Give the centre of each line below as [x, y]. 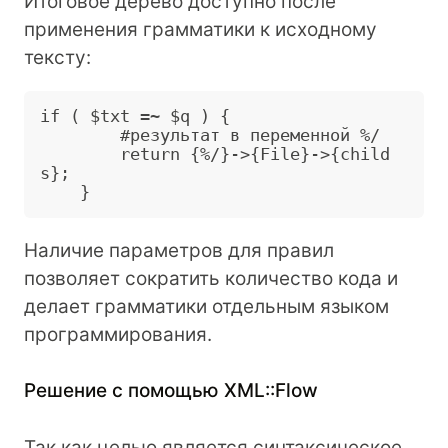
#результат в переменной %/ [80, 135]
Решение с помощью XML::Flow [171, 391]
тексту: [57, 57]
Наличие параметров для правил [179, 250]
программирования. [118, 334]
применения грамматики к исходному [200, 29]
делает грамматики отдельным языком [206, 306]
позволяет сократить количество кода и [211, 278]
